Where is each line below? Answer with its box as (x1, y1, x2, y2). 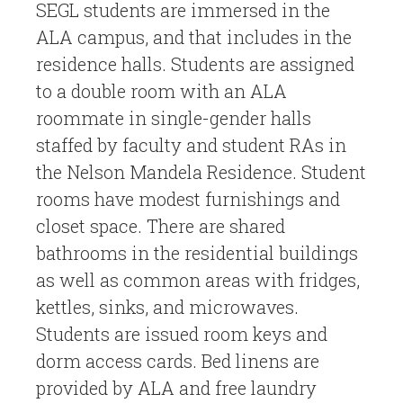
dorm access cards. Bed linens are (36, 349, 319, 373)
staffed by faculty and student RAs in (36, 133, 346, 157)
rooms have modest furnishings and (36, 187, 340, 211)
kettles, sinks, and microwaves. (36, 295, 299, 319)
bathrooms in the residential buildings (36, 241, 358, 265)
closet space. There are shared (36, 214, 285, 238)
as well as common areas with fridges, (36, 268, 360, 292)
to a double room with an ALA (36, 79, 287, 103)
